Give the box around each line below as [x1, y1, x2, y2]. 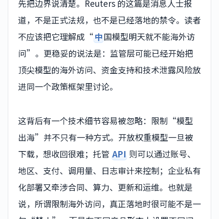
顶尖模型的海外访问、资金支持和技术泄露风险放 [18, 63, 201, 76]
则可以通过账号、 [127, 147, 196, 160]
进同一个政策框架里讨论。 [18, 80, 118, 92]
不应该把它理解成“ [18, 30, 93, 43]
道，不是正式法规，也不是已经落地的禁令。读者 [18, 13, 201, 26]
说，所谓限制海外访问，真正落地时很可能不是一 [18, 197, 201, 210]
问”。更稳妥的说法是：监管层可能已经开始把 [18, 46, 193, 59]
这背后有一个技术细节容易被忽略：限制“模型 [18, 114, 193, 127]
